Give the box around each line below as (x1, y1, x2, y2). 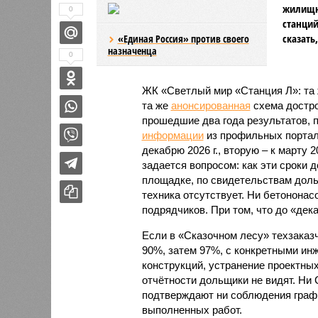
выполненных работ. (141, 303, 242, 316)
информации (141, 128, 204, 141)
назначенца (107, 43, 157, 57)
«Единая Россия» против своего (117, 31, 249, 45)
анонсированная (170, 99, 251, 111)
